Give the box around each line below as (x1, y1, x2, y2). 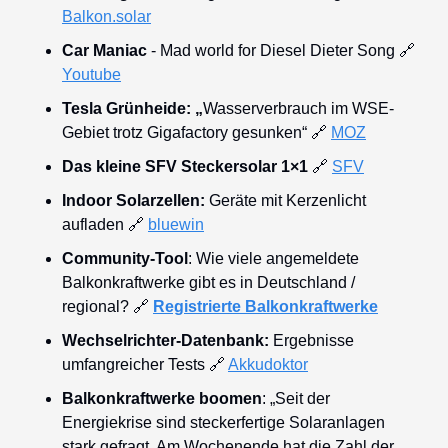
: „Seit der (262, 389, 330, 407)
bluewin (148, 215, 204, 233)
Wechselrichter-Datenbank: (62, 331, 273, 349)
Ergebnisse (273, 331, 354, 349)
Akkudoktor (228, 355, 308, 373)
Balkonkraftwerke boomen (62, 389, 262, 407)
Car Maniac (62, 41, 147, 59)
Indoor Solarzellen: (62, 191, 209, 209)
